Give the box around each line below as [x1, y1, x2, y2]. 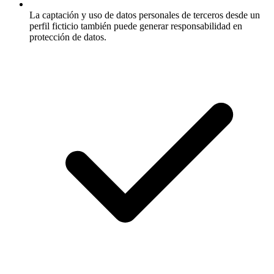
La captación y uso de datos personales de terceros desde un [29, 10, 260, 21]
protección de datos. [29, 32, 106, 43]
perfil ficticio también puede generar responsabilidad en [29, 21, 242, 32]
